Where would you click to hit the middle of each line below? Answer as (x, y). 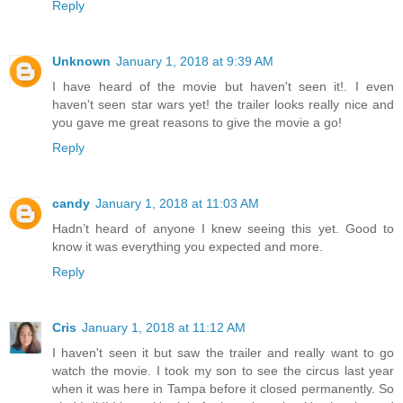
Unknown (81, 62)
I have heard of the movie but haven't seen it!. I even (223, 87)
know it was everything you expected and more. (188, 247)
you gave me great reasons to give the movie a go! (197, 123)
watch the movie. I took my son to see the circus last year (223, 371)
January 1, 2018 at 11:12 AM (164, 328)
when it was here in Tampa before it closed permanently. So (223, 389)
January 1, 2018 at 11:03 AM (177, 204)
